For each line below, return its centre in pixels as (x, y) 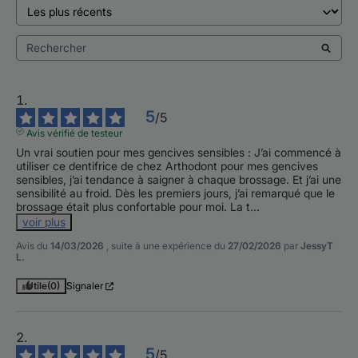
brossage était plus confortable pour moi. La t (133, 207)
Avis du (33, 246)
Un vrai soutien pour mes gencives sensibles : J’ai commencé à (179, 153)
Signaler (85, 286)
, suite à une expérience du (167, 246)
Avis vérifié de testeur (74, 133)
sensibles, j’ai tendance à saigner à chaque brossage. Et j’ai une (179, 180)
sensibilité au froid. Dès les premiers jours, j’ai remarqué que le (175, 193)
